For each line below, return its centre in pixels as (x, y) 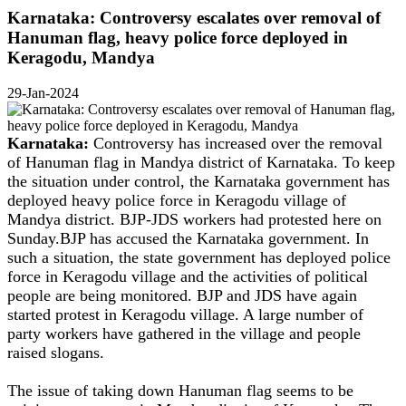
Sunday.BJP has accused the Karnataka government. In (188, 238)
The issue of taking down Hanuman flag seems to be (180, 390)
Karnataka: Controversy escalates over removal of (194, 18)
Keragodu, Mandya (81, 58)
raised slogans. (56, 352)
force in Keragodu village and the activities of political (188, 276)
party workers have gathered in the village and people (184, 333)
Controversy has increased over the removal (238, 143)
